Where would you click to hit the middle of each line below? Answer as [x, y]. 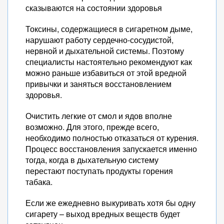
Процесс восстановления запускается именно [111, 149]
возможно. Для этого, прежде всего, [92, 127]
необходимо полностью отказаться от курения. [112, 138]
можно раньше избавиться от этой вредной [106, 73]
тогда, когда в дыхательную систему [92, 160]
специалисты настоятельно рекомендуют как [109, 62]
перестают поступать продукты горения [99, 171]
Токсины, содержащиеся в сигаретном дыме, [109, 29]
